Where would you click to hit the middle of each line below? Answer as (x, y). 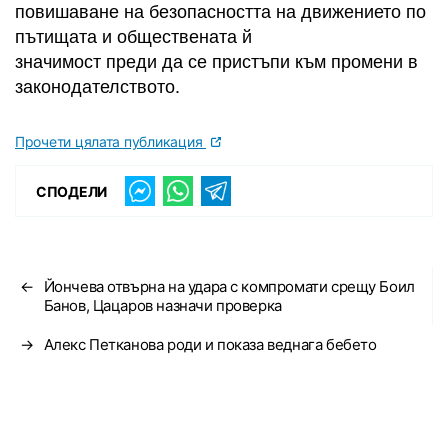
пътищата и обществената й (133, 35)
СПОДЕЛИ (72, 191)
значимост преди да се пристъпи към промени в (216, 60)
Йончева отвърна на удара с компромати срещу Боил (229, 286)
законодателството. (97, 85)
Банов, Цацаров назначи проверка (162, 305)
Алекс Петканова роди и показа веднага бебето (210, 344)
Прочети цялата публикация (110, 141)
